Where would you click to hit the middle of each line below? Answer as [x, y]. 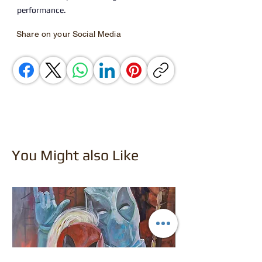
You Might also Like [75, 155]
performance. [42, 10]
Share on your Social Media [69, 34]
